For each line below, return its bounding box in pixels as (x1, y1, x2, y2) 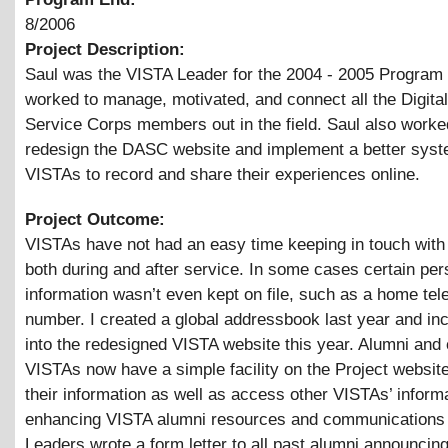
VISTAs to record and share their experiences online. (25, 164, 420, 184)
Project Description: (25, 39, 190, 59)
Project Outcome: (25, 209, 170, 229)
